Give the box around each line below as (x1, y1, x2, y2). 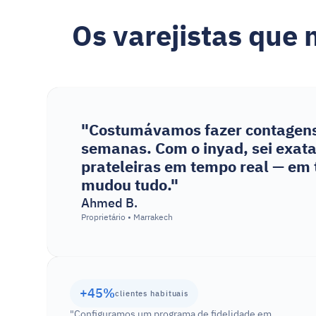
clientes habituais (115, 287, 189, 300)
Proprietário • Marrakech (81, 211, 174, 224)
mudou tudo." (81, 174, 179, 197)
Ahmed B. (81, 193, 138, 212)
